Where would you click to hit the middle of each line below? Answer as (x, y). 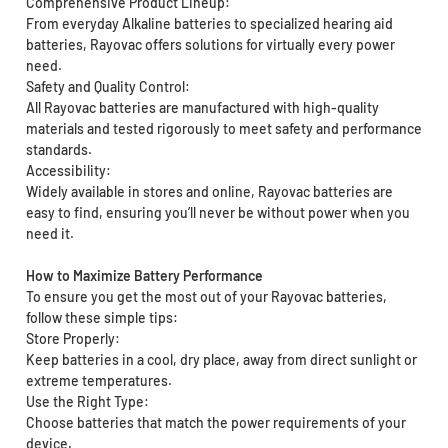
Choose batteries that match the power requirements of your (215, 423)
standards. (58, 150)
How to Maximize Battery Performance (144, 276)
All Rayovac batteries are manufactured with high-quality (202, 108)
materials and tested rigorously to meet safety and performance (223, 129)
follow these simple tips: (101, 318)
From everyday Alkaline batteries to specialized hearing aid (209, 24)
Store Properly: (72, 339)
